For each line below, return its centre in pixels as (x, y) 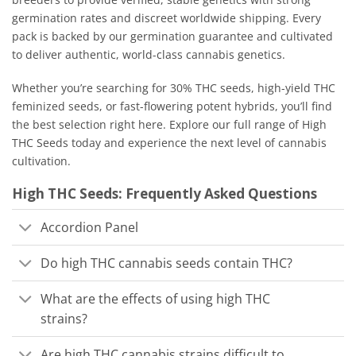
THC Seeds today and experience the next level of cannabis (169, 142)
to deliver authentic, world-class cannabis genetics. (149, 55)
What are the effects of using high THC (156, 298)
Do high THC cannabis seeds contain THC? (167, 263)
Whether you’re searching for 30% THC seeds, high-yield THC (174, 87)
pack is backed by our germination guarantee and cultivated (172, 37)
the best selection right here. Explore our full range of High (169, 124)
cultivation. (41, 161)
